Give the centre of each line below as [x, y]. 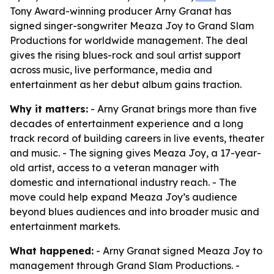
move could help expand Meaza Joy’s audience [124, 197]
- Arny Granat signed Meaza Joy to [178, 251]
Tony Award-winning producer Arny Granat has [120, 11]
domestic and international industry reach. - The [123, 182]
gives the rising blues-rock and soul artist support [125, 55]
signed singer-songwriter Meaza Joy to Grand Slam [132, 26]
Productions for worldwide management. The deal [129, 40]
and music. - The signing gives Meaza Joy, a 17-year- [135, 153]
